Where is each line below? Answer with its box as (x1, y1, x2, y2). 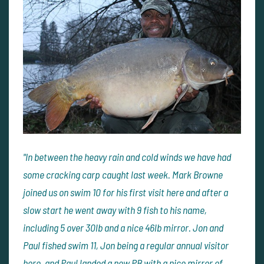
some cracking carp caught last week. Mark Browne (23, 168, 223, 181)
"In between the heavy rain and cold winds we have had (23, 150, 231, 164)
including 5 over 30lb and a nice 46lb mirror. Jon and (23, 221, 223, 235)
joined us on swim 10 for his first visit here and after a (23, 186, 228, 199)
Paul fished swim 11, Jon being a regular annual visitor (23, 239, 229, 252)
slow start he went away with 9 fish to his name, (23, 203, 207, 217)
